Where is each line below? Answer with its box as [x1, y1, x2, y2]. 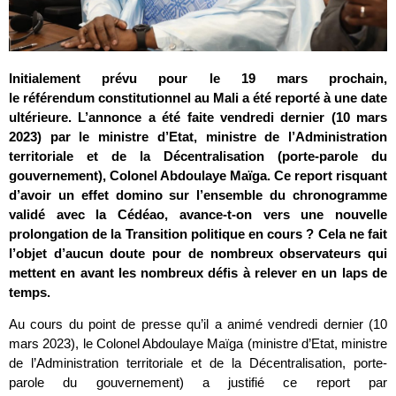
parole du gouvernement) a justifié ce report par [9, 374, 387, 390]
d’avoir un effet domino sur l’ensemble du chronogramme [9, 187, 387, 202]
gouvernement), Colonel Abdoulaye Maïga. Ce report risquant [9, 167, 387, 183]
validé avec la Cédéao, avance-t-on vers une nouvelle [9, 206, 387, 222]
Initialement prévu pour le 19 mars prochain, [9, 70, 387, 86]
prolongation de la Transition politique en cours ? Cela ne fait [9, 225, 387, 241]
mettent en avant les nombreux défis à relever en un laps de [9, 264, 387, 280]
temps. [9, 284, 50, 300]
